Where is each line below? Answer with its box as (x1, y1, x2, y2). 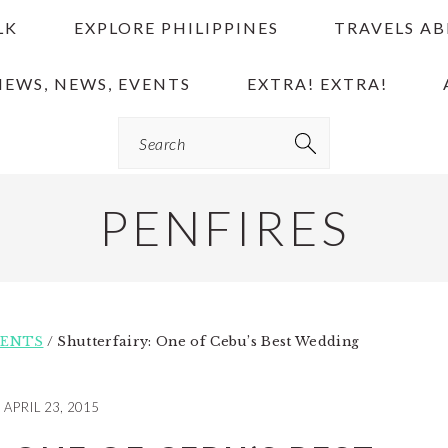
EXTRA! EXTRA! (246, 74, 388, 93)
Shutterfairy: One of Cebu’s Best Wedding (53, 334, 360, 349)
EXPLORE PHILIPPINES (73, 18, 279, 37)
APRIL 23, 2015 (3, 399, 99, 415)
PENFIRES (98, 199, 350, 256)
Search (117, 114, 175, 133)
